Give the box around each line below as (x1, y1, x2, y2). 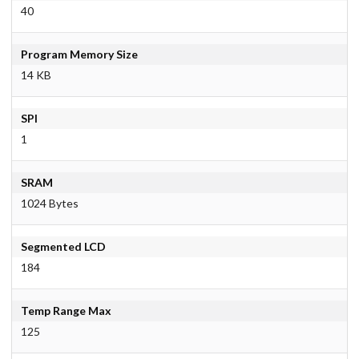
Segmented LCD (20, 240, 106, 254)
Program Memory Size (20, 47, 138, 62)
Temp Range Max (20, 304, 111, 318)
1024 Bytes (20, 196, 79, 211)
